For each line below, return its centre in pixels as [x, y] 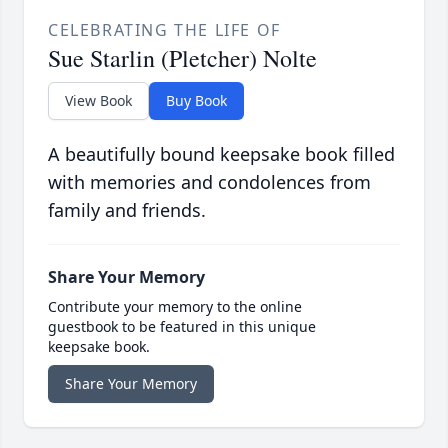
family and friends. [127, 210]
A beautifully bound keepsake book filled [221, 154]
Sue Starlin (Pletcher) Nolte [182, 58]
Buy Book [196, 101]
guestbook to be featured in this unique [182, 327]
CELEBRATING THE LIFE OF [164, 30]
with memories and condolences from [209, 182]
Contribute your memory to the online [175, 307]
